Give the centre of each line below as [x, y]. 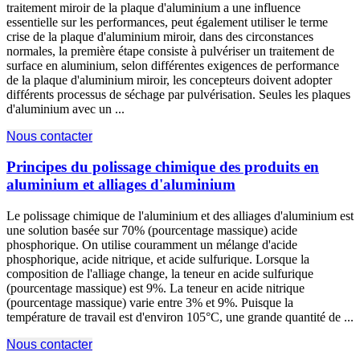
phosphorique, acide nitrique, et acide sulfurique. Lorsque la [158, 260]
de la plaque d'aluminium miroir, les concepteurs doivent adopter [169, 80]
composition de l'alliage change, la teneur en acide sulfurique [160, 274]
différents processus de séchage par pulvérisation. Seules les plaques [178, 94]
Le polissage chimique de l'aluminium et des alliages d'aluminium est [180, 216]
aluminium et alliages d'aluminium [121, 185]
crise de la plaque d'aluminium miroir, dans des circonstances [160, 36]
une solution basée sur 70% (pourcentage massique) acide [152, 231]
